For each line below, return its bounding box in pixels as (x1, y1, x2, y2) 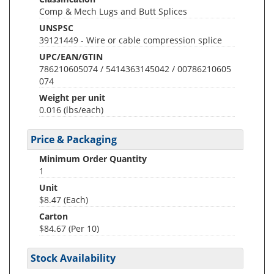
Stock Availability (31, 251, 116, 265)
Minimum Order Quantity (39, 153, 147, 165)
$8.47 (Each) (39, 194, 88, 206)
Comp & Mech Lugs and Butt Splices (39, 6, 187, 17)
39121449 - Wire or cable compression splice (39, 34, 222, 46)
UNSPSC (39, 22, 73, 34)
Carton (39, 210, 68, 222)
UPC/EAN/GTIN (39, 51, 103, 62)
